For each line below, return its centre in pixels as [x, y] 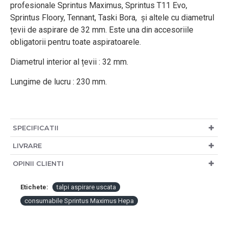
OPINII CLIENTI [38, 163]
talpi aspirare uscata [86, 187]
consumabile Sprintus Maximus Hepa [79, 201]
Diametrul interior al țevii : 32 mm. [69, 62]
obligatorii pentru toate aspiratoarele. [76, 42]
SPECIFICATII [36, 128]
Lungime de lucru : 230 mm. [59, 82]
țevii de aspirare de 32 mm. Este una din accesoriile [102, 30]
